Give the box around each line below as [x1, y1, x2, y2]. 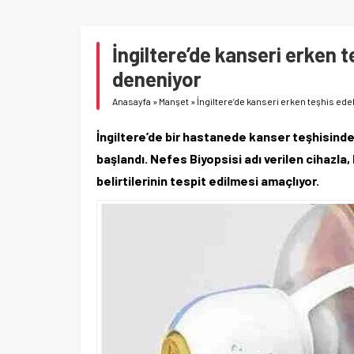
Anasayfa [112, 96, 151, 107]
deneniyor [112, 66, 201, 92]
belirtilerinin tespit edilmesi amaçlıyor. [96, 173, 319, 189]
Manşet [159, 96, 189, 107]
